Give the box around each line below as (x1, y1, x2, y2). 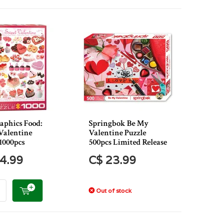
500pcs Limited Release (88, 137, 167, 148)
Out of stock (94, 187, 131, 194)
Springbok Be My (88, 118, 149, 129)
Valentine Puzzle (88, 127, 146, 138)
